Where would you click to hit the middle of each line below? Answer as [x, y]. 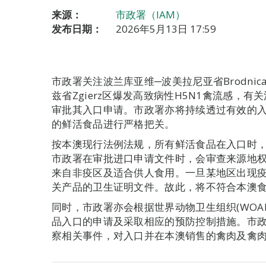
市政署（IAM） [151, 15]
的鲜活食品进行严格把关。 [113, 124]
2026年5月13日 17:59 [166, 29]
